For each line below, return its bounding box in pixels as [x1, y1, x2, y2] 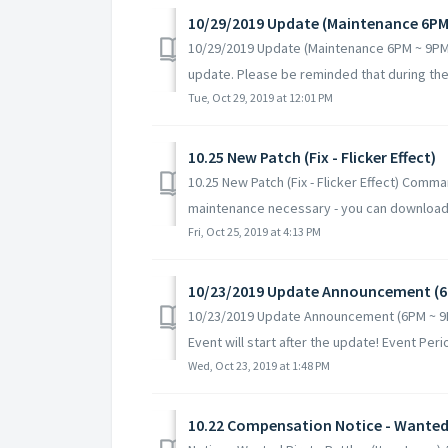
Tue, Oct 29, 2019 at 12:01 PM [188, 89, 333, 105]
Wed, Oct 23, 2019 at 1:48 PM [188, 357, 330, 373]
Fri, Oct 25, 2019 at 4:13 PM [188, 223, 321, 239]
